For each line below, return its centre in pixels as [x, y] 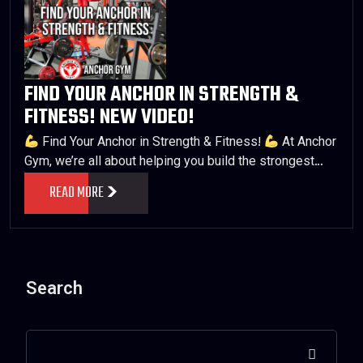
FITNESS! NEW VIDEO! [109, 117]
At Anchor [308, 143]
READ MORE [77, 193]
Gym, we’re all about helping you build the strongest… [174, 162]
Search [54, 290]
